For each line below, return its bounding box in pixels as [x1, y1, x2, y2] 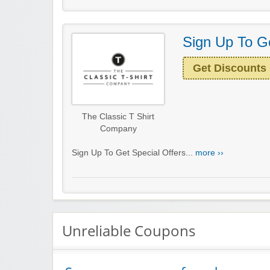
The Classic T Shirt [82, 111, 154, 121]
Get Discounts [193, 61, 266, 74]
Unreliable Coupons [62, 220, 195, 240]
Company [99, 124, 137, 133]
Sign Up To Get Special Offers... [72, 148, 195, 157]
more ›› [195, 148, 224, 157]
